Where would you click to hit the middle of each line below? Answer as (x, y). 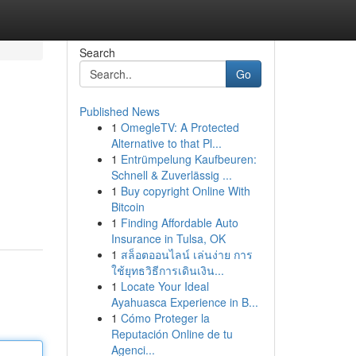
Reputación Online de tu (172, 334)
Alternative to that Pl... (166, 143)
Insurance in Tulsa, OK (168, 238)
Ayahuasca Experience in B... (184, 302)
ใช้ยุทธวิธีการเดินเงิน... (167, 270)
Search (97, 52)
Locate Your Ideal (164, 286)
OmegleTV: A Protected (180, 127)
